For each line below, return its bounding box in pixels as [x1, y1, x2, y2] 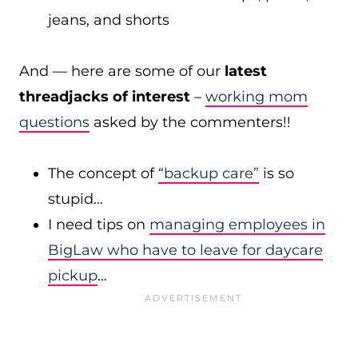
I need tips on [48, 216, 149, 233]
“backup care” [158, 165, 259, 182]
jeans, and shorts [48, 11, 169, 29]
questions [19, 113, 89, 131]
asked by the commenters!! [89, 113, 291, 131]
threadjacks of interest [19, 88, 190, 105]
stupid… [48, 190, 103, 208]
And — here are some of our [19, 62, 225, 80]
